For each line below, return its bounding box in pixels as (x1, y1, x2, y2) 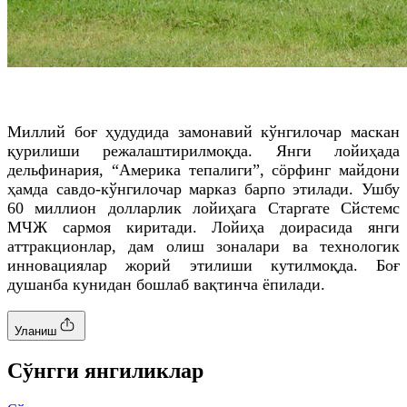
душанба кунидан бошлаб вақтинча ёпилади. (7, 274, 325, 293)
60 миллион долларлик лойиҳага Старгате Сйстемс (7, 198, 400, 217)
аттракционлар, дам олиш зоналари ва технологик (7, 236, 400, 255)
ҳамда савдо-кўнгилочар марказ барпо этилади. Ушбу (7, 179, 400, 198)
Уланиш (15, 323, 56, 338)
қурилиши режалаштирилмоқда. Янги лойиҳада (7, 141, 400, 160)
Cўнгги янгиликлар (7, 358, 203, 382)
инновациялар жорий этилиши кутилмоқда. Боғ (7, 255, 400, 274)
